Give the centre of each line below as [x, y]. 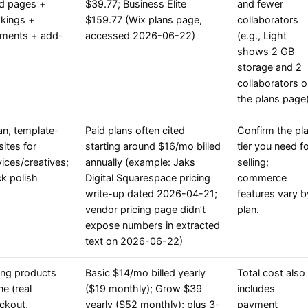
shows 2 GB [266, 52]
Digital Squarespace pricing [148, 178]
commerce [262, 178]
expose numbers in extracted [153, 226]
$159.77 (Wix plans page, [144, 20]
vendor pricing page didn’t [145, 210]
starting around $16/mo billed [153, 147]
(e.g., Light [262, 36]
